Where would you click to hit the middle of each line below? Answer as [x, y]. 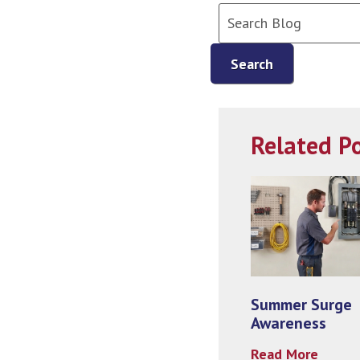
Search [252, 63]
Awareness [288, 323]
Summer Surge [301, 305]
